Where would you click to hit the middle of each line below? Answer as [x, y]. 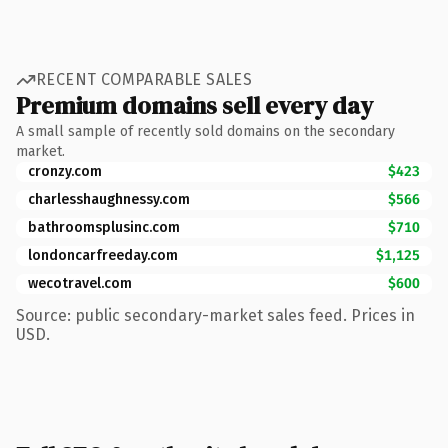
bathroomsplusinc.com [104, 227]
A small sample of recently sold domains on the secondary [205, 131]
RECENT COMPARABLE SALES [144, 79]
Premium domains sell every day [194, 105]
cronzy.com [65, 171]
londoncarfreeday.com [103, 255]
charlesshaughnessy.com [109, 199]
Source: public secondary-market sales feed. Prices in [215, 315]
